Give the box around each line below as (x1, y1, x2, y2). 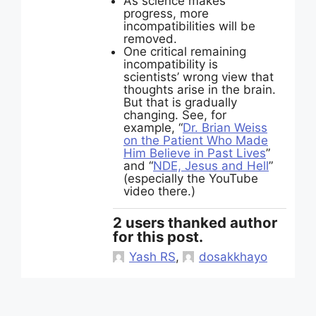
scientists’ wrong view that (123, 70, 274, 84)
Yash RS (129, 250, 176, 264)
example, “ (123, 121, 183, 135)
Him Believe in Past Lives (123, 146, 266, 160)
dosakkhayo (199, 250, 267, 264)
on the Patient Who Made (123, 133, 268, 147)
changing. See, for (123, 108, 226, 122)
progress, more (123, 6, 209, 20)
